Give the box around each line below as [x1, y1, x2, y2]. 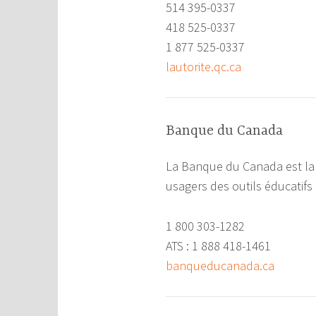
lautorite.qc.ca [166, 58, 242, 75]
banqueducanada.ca [166, 257, 275, 274]
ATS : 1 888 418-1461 [166, 237, 272, 254]
